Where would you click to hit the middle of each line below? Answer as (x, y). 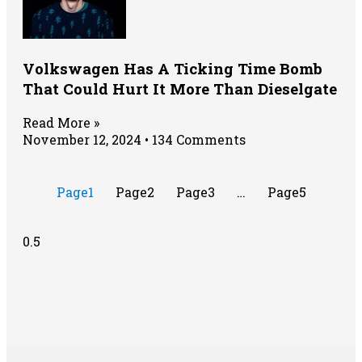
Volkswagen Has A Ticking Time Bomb (173, 69)
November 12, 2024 (84, 140)
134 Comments (197, 140)
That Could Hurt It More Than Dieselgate (180, 89)
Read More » (61, 123)
